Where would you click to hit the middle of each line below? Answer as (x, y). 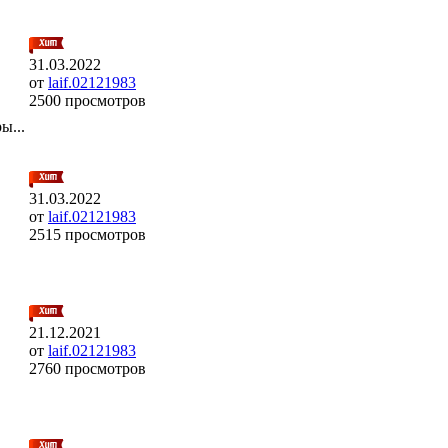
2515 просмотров (87, 234)
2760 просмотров (87, 368)
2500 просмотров (87, 100)
